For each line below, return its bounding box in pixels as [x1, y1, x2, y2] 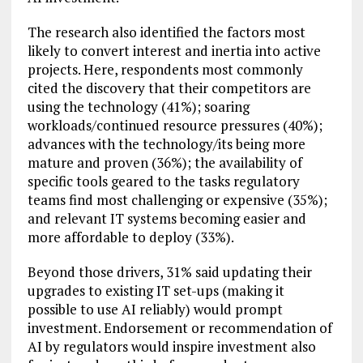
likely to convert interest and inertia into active [27, 41, 321, 61]
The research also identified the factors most [27, 23, 305, 42]
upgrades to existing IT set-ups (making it [27, 281, 284, 301]
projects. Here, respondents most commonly [27, 60, 303, 79]
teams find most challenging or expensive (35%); [27, 190, 327, 210]
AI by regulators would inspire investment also [27, 337, 316, 357]
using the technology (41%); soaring [27, 97, 250, 117]
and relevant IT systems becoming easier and [27, 209, 306, 228]
